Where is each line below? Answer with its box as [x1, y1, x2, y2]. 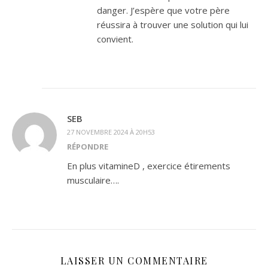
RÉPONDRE [67, 141, 108, 152]
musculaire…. [67, 174, 119, 186]
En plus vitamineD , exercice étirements [67, 160, 230, 172]
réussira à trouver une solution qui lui [97, 19, 248, 31]
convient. [97, 33, 133, 45]
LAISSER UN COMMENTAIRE [60, 254, 208, 267]
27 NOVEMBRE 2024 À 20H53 [67, 127, 155, 136]
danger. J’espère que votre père [97, 4, 230, 16]
